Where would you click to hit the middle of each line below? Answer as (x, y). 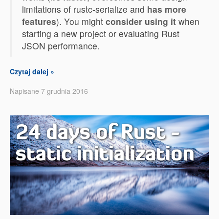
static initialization (105, 153)
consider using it (141, 21)
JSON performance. (61, 46)
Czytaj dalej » (32, 71)
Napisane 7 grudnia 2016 (49, 91)
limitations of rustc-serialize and (85, 9)
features (39, 21)
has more (167, 9)
